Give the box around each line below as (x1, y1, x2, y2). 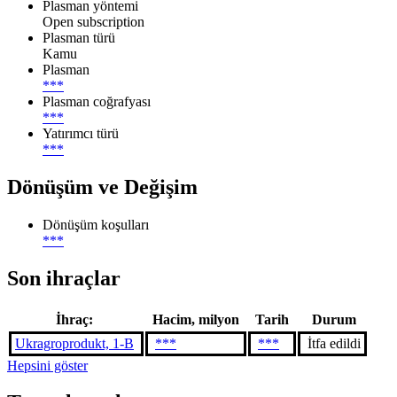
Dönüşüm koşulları (43, 216, 149, 232)
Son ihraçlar (7, 266, 121, 290)
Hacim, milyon (152, 311, 239, 327)
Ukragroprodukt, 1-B (15, 335, 134, 351)
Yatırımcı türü (43, 125, 119, 141)
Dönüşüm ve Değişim (7, 175, 198, 198)
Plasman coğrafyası (43, 93, 151, 109)
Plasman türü (43, 29, 115, 45)
